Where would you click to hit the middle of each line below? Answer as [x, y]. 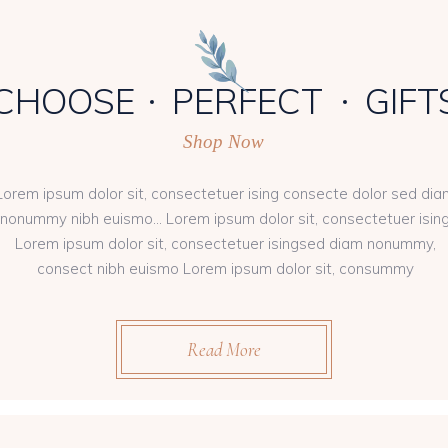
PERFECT [247, 100]
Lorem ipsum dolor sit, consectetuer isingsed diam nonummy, [225, 243]
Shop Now [223, 141]
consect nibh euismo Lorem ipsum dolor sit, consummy [225, 268]
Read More [224, 349]
